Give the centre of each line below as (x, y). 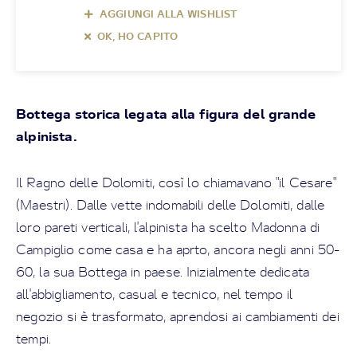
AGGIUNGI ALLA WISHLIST (169, 14)
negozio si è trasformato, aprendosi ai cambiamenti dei (178, 316)
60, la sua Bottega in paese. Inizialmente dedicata (163, 272)
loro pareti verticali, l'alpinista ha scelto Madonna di (168, 227)
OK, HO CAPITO (138, 36)
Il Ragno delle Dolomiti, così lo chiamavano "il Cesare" (176, 182)
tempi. (34, 339)
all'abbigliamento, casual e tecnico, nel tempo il (155, 294)
